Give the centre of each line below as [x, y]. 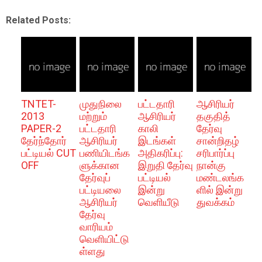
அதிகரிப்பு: [160, 153]
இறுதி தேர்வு [165, 165]
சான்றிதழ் [218, 141]
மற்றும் [93, 116]
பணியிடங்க [104, 153]
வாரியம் [96, 227]
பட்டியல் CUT [48, 153]
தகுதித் [213, 116]
